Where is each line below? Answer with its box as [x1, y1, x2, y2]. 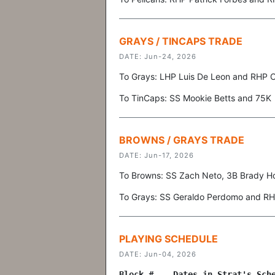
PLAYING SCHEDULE [119, 233, 218, 245]
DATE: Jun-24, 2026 [119, 52, 196, 61]
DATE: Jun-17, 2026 [119, 151, 194, 160]
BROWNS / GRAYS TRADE [119, 134, 244, 146]
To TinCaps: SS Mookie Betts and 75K [119, 93, 271, 103]
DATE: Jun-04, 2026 [119, 250, 196, 258]
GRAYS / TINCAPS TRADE [119, 35, 242, 47]
